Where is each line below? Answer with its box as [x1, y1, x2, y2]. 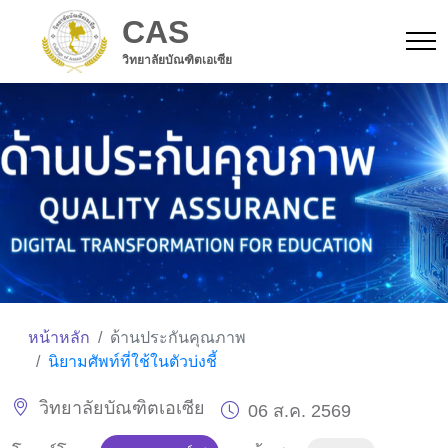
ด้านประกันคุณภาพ [110, 328, 246, 346]
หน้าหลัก [28, 328, 90, 346]
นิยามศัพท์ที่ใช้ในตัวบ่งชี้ [48, 352, 217, 370]
